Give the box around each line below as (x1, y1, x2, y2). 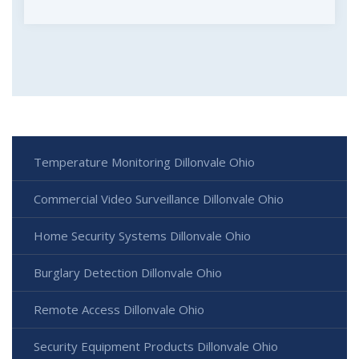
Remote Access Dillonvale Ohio (34, 301, 204, 318)
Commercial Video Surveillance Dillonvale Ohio (34, 191, 284, 208)
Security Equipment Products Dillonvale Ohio (34, 338, 278, 355)
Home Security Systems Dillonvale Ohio (34, 228, 251, 244)
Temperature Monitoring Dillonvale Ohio (34, 154, 255, 171)
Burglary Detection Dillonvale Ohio (34, 264, 222, 281)
